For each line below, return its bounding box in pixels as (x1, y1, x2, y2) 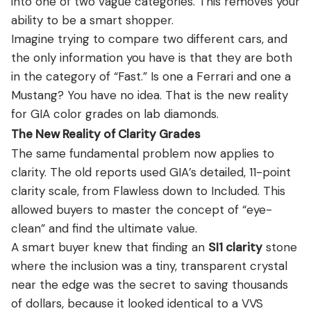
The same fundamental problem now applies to (11, 145, 274, 161)
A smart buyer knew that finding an (11, 239, 208, 255)
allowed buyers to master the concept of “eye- (11, 201, 272, 217)
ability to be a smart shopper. (11, 12, 174, 28)
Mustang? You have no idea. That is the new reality (11, 87, 288, 103)
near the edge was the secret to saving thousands (11, 276, 288, 292)
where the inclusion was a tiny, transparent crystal (11, 258, 287, 274)
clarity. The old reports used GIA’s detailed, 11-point (11, 164, 291, 180)
